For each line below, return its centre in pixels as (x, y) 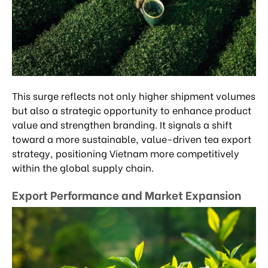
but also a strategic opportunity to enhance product (132, 110)
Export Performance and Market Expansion (127, 194)
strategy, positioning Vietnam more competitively (126, 153)
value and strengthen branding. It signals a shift (122, 124)
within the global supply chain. (83, 167)
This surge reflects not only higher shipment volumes (134, 95)
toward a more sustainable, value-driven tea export (132, 138)
